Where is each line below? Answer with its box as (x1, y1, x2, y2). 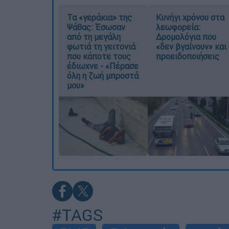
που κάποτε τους (67, 51, 131, 61)
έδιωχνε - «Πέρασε (67, 60, 139, 71)
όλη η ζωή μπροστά (67, 70, 139, 81)
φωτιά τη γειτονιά (67, 41, 135, 52)
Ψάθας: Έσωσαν (67, 21, 125, 32)
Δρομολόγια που (155, 31, 216, 42)
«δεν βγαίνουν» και (155, 41, 226, 52)
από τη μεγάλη (67, 31, 121, 42)
